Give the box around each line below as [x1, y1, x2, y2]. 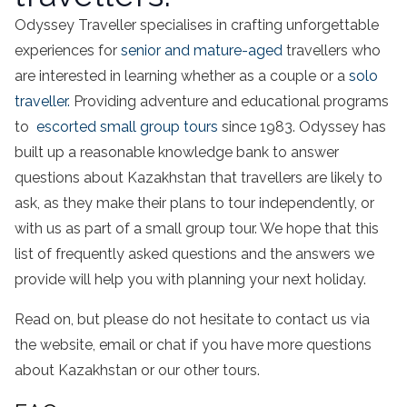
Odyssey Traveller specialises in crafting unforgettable [15, 15, 379, 34]
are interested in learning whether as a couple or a [15, 66, 349, 84]
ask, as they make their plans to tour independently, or [15, 194, 374, 212]
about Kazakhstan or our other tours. [15, 361, 260, 379]
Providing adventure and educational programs [70, 92, 389, 110]
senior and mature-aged [121, 41, 283, 59]
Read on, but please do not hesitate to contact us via [15, 310, 370, 328]
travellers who [283, 41, 381, 59]
